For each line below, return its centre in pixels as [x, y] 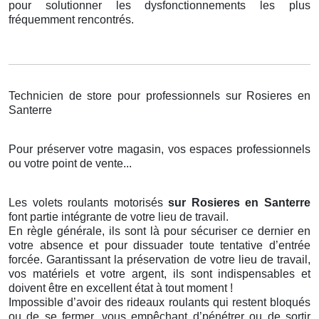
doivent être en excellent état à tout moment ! [121, 288]
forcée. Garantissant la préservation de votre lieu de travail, [159, 260]
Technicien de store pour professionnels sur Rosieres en [159, 96]
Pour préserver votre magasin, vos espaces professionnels [159, 150]
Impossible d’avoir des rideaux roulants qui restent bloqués [159, 303]
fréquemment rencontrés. [71, 20]
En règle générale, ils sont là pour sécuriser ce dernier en [159, 231]
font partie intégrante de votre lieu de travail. [119, 217]
